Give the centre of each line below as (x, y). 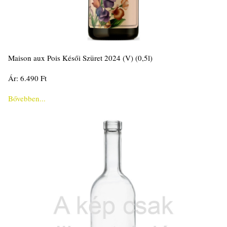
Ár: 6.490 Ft (27, 78)
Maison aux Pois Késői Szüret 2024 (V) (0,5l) (80, 58)
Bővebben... (27, 98)
